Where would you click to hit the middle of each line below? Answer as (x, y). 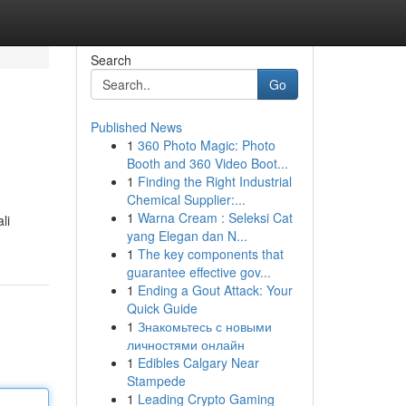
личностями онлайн (185, 344)
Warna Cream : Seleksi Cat (215, 217)
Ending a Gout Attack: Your (215, 290)
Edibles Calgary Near (198, 362)
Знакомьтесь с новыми (204, 326)
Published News (136, 127)
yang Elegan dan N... (187, 236)
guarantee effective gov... (198, 272)
